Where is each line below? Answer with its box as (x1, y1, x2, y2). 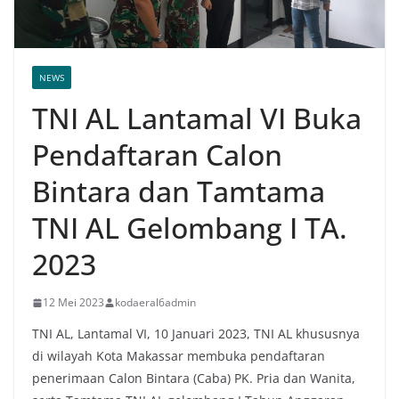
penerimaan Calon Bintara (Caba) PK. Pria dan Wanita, (32, 370, 355, 387)
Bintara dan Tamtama (32, 172, 325, 211)
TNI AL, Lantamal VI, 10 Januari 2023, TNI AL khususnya (32, 325, 360, 343)
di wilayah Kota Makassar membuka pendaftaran (32, 347, 325, 365)
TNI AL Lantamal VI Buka (32, 99, 362, 138)
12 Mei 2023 (43, 295, 104, 311)
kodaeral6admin (115, 295, 196, 311)
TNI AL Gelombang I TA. (32, 208, 347, 248)
